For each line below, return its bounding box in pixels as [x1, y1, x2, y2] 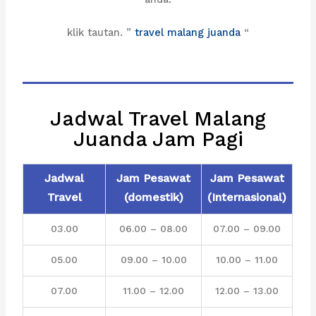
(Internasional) [207, 190, 287, 205]
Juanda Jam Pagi [73, 127, 243, 152]
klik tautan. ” [67, 25, 135, 39]
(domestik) [123, 190, 183, 205]
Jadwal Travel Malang [50, 107, 266, 131]
